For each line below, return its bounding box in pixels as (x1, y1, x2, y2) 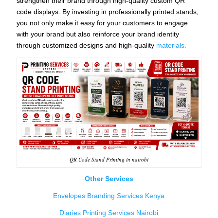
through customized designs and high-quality (16, 41, 156, 49)
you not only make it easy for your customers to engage (16, 18, 188, 27)
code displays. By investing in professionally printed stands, (16, 7, 199, 16)
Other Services (84, 175, 133, 183)
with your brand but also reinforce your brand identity (16, 30, 179, 38)
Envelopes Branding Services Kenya (53, 192, 165, 200)
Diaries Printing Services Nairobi (59, 209, 159, 217)
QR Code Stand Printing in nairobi (69, 155, 148, 163)
